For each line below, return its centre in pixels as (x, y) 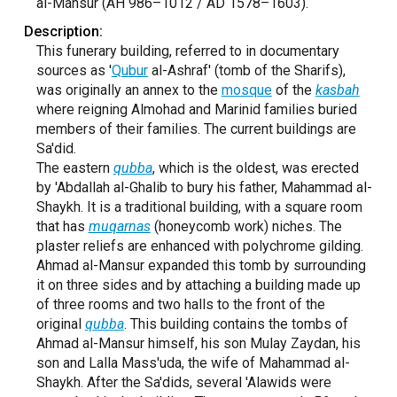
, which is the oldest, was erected (255, 168)
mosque (246, 90)
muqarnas (119, 226)
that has (62, 226)
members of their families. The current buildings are (196, 129)
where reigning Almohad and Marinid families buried (196, 109)
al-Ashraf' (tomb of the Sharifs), (246, 70)
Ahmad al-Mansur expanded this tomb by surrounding (201, 265)
